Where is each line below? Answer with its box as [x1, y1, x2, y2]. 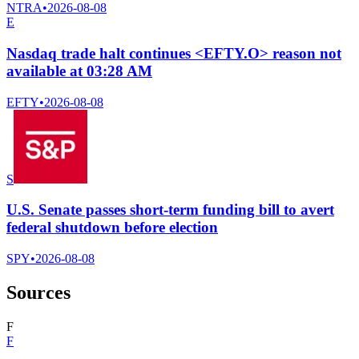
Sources [6, 282, 71, 304]
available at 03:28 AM [6, 62, 152, 79]
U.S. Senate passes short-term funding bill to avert [6, 201, 334, 219]
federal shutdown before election [6, 219, 218, 236]
